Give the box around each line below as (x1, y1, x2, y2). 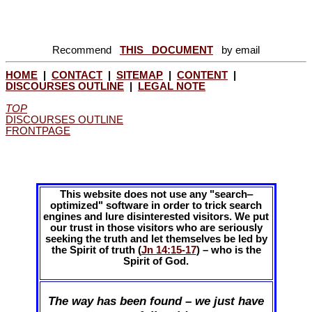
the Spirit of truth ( (51, 244, 141, 256)
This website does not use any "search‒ (59, 188, 253, 200)
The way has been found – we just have (48, 293, 264, 308)
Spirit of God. (123, 255, 189, 267)
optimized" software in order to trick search (50, 199, 262, 211)
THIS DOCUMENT (120, 45, 213, 56)
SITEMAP (116, 69, 163, 81)
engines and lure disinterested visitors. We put (43, 210, 269, 222)
